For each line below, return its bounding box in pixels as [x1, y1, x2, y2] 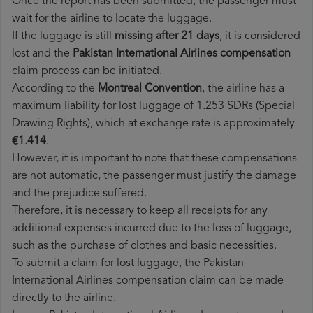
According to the [12, 83, 98, 95]
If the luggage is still [12, 31, 115, 43]
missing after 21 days [115, 31, 219, 43]
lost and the [12, 48, 73, 60]
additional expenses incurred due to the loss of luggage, [12, 223, 291, 235]
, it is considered [219, 31, 300, 43]
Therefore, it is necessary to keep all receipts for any [12, 205, 268, 217]
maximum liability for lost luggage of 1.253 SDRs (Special [12, 101, 295, 112]
